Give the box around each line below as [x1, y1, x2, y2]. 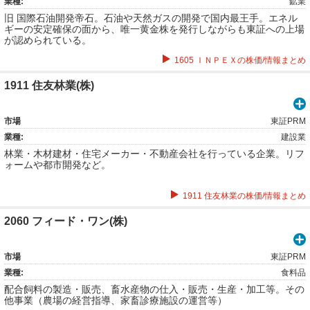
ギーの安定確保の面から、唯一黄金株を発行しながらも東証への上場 [4, 24, 304, 35]
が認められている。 [4, 35, 91, 46]
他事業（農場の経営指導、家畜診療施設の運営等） [4, 295, 227, 306]
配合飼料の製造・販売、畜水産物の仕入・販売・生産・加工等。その [4, 284, 304, 295]
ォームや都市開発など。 [4, 159, 111, 170]
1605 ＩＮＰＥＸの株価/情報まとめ [174, 55, 306, 65]
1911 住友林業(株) [4, 80, 94, 91]
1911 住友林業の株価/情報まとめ [183, 191, 306, 201]
